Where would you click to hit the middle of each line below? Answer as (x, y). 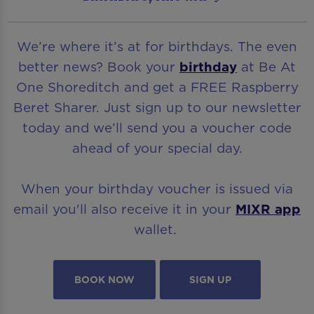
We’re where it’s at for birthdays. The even (157, 46)
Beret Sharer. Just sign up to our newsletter (157, 107)
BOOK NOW (104, 279)
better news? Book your (99, 66)
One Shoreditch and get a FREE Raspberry (157, 87)
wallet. (157, 229)
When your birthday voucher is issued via (157, 188)
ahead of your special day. (157, 148)
